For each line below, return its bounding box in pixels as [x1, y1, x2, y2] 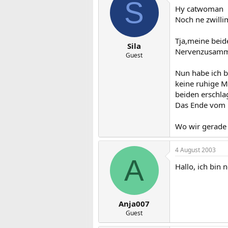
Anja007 [119, 198, 150, 209]
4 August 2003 [175, 145, 216, 154]
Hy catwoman [175, 3, 223, 14]
